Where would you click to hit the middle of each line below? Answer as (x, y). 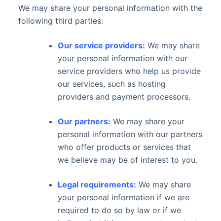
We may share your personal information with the (110, 8)
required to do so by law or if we (119, 210)
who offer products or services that (124, 147)
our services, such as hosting (111, 84)
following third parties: (60, 21)
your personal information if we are (123, 197)
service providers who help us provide (129, 71)
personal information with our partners (130, 134)
